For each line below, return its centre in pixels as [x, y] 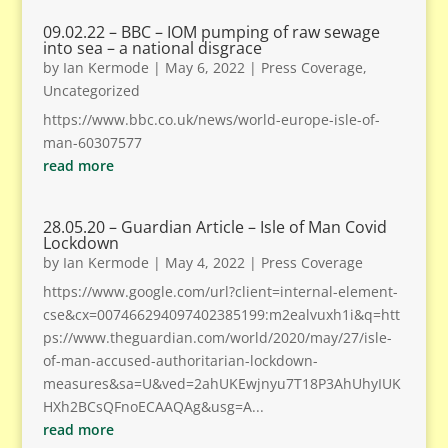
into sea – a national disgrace [152, 48]
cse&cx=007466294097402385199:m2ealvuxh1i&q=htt [221, 314]
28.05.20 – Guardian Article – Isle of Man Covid [214, 227]
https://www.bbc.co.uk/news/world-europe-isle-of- [211, 119]
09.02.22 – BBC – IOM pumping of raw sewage [211, 32]
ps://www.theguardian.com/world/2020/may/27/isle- [217, 337]
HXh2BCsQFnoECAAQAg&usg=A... [153, 406]
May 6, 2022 [204, 67]
